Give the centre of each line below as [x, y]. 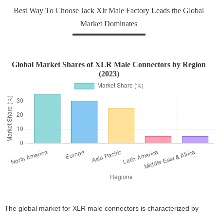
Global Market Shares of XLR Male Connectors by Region [109, 65]
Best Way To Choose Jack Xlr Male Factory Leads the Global [109, 10]
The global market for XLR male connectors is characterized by [101, 209]
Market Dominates [109, 23]
